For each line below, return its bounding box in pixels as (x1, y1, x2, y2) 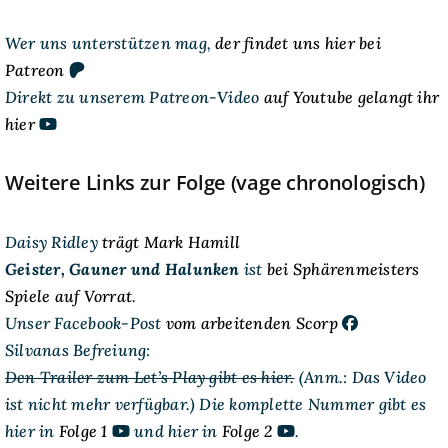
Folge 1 (58, 420, 108, 441)
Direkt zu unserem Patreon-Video (4, 86, 264, 107)
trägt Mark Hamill (102, 231, 241, 252)
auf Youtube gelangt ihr (263, 86, 440, 107)
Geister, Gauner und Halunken (4, 258, 240, 279)
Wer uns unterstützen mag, (4, 32, 216, 53)
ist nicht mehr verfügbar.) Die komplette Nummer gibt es (4, 393, 427, 414)
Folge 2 (221, 420, 273, 441)
